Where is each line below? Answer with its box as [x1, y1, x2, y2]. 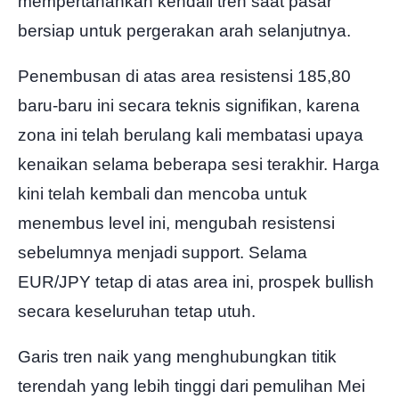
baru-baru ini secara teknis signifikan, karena [18, 96, 360, 116]
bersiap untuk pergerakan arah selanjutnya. [18, 21, 351, 41]
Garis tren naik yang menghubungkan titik [18, 346, 337, 366]
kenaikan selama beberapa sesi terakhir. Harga [18, 155, 379, 175]
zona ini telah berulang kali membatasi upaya [18, 126, 363, 145]
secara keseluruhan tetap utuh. [18, 302, 256, 322]
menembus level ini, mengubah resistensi [18, 214, 335, 233]
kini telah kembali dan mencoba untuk [18, 184, 307, 204]
